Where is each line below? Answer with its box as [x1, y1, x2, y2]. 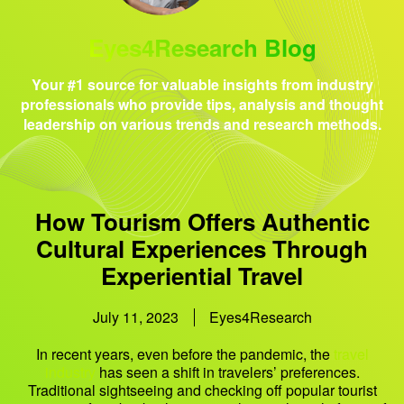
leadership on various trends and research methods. [23, 113, 381, 134]
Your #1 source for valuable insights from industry [31, 73, 373, 95]
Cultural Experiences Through [36, 232, 368, 266]
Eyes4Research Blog [87, 30, 317, 64]
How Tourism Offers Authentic [34, 205, 370, 239]
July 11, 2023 [92, 307, 179, 328]
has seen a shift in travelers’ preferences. [95, 362, 360, 383]
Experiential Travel [101, 259, 303, 293]
